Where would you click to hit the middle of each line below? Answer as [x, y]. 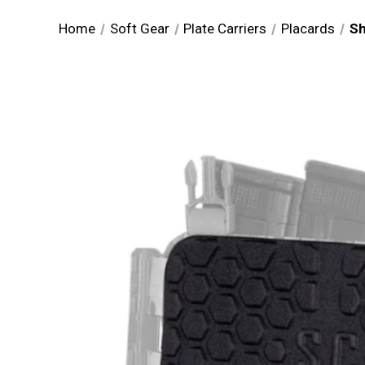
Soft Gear [139, 29]
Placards [308, 29]
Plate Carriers [225, 29]
